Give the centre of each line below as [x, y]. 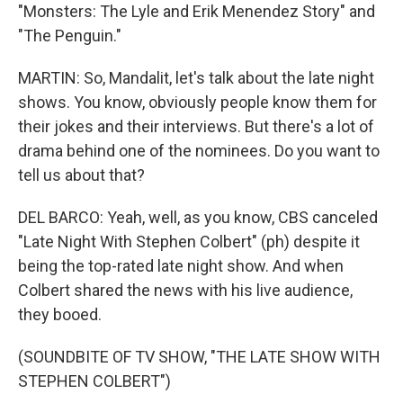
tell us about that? [81, 175]
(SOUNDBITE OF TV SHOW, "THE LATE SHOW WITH [199, 357]
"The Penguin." [70, 36]
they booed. [60, 314]
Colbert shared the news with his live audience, [185, 290]
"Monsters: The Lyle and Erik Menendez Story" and [197, 11]
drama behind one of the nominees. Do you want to [199, 151]
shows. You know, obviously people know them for [197, 102]
